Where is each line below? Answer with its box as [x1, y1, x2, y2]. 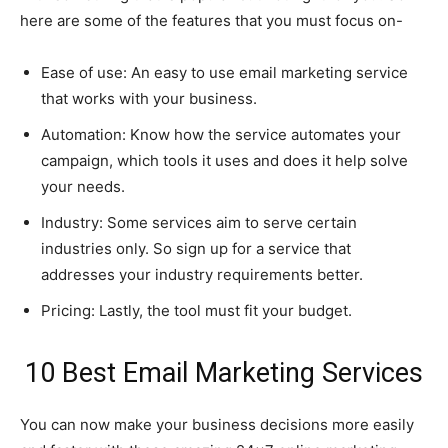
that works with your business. [41, 88, 257, 108]
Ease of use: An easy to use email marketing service [41, 62, 408, 82]
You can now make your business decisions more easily [20, 414, 414, 434]
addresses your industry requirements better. [41, 264, 363, 284]
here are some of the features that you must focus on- [20, 10, 403, 30]
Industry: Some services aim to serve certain [41, 212, 357, 232]
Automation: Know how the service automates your [41, 124, 401, 144]
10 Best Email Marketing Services [25, 356, 423, 389]
